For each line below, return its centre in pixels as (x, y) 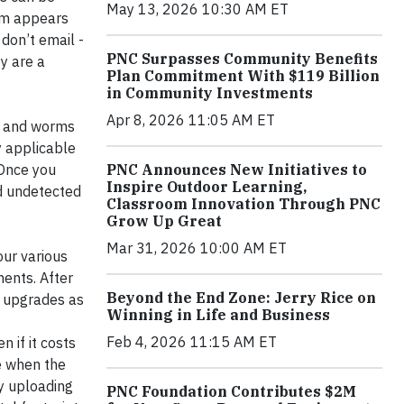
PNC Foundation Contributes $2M (231, 391)
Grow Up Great (164, 220)
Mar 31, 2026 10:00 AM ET (197, 248)
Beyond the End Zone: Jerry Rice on (241, 297)
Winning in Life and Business (218, 314)
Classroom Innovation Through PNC (243, 203)
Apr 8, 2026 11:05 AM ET (191, 119)
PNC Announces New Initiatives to (237, 169)
